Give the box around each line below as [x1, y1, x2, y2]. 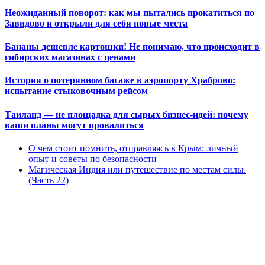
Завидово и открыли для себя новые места [5, 18, 188, 28]
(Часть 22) [28, 175, 69, 186]
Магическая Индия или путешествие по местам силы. [28, 164, 246, 175]
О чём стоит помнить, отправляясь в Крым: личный [28, 143, 238, 154]
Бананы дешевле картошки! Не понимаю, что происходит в [5, 41, 260, 52]
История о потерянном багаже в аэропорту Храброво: [5, 75, 235, 86]
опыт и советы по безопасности [28, 154, 157, 164]
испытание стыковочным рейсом [5, 86, 148, 96]
